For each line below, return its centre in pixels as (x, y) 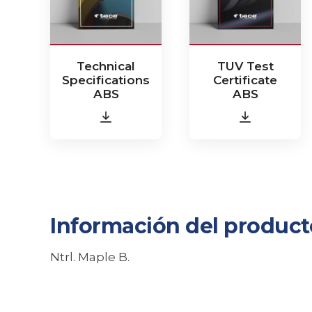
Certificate (245, 80)
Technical (106, 66)
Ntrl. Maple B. (90, 257)
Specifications (106, 80)
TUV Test (245, 66)
